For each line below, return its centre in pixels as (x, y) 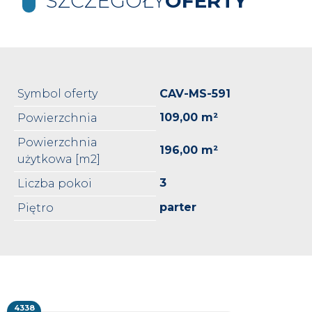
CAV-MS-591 (195, 93)
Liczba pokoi (55, 183)
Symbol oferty (57, 93)
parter (178, 207)
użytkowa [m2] (59, 159)
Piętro (36, 208)
